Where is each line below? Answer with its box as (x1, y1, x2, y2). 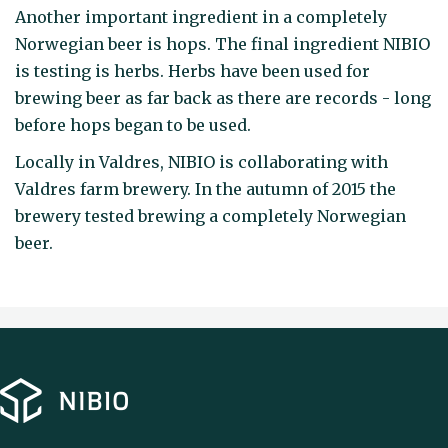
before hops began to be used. (15, 115, 251, 136)
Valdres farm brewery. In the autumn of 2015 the (15, 178, 396, 199)
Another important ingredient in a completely (15, 7, 387, 28)
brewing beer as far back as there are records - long (15, 88, 431, 109)
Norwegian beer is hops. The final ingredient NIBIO (15, 34, 430, 55)
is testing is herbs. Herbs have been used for (15, 61, 370, 82)
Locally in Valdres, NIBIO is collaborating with (15, 151, 388, 172)
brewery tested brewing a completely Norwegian (15, 205, 406, 226)
